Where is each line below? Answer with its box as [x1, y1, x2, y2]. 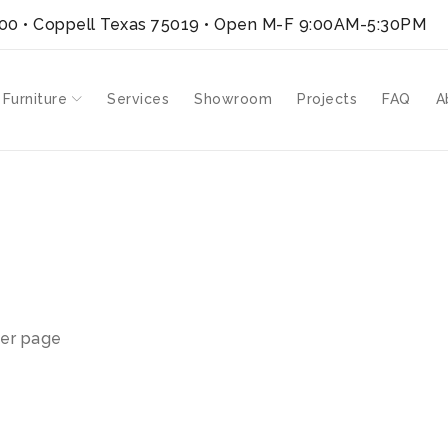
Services [107, 91, 169, 107]
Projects [297, 91, 357, 107]
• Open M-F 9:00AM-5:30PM [199, 15, 426, 34]
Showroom [194, 91, 272, 107]
